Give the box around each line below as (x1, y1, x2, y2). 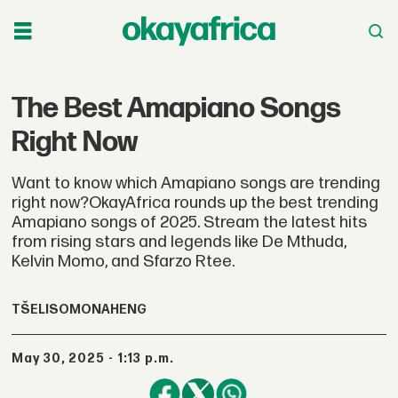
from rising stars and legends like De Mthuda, (12, 231, 347, 252)
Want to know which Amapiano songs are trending (12, 172, 381, 194)
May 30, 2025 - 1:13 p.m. (24, 350, 174, 366)
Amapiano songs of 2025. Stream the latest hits (12, 211, 368, 233)
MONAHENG (69, 302, 147, 318)
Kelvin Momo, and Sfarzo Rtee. (12, 251, 235, 272)
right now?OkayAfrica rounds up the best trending (12, 192, 379, 213)
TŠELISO (12, 302, 70, 318)
